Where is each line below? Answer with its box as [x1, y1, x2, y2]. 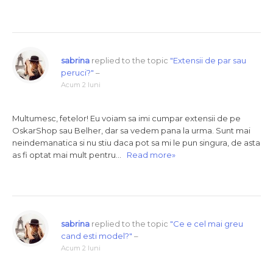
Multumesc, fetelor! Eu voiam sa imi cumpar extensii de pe [12, 113, 241, 123]
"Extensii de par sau [170, 55, 246, 65]
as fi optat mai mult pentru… [12, 150, 127, 160]
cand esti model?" [61, 231, 132, 241]
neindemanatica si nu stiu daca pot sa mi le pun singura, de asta [12, 138, 260, 147]
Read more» [127, 150, 175, 160]
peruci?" [61, 68, 94, 77]
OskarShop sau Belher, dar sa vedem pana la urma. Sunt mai [12, 126, 250, 135]
